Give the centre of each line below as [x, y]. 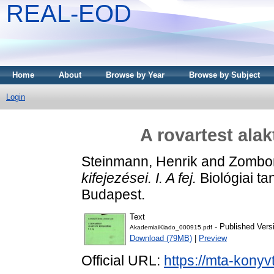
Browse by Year [135, 75]
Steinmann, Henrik [139, 161]
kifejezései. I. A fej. [139, 178]
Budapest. [113, 194]
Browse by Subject [224, 75]
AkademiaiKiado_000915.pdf [171, 228]
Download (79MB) [161, 239]
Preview [213, 239]
